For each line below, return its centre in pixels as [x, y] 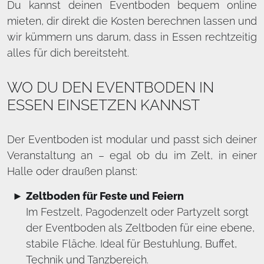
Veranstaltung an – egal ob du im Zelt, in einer [132, 155]
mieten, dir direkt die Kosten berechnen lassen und [132, 21]
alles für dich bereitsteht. [68, 53]
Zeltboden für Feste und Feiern [105, 196]
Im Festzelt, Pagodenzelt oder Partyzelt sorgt [137, 212]
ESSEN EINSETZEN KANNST [103, 105]
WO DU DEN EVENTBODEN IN [110, 87]
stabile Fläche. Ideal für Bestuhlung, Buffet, [131, 244]
